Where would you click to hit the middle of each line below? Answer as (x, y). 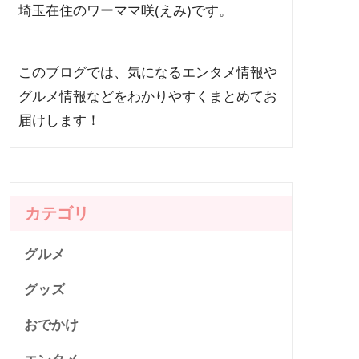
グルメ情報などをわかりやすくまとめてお (148, 97)
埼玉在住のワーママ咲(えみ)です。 (125, 11)
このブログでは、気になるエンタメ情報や (148, 73)
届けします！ (59, 121)
